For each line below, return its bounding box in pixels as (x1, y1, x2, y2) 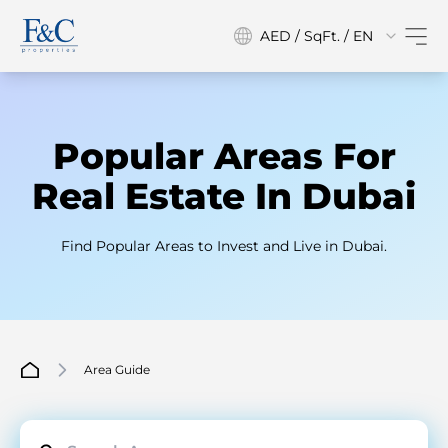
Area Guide (84, 362, 150, 377)
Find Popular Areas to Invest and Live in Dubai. (61, 237, 387, 255)
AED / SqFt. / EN (260, 27, 373, 45)
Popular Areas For (52, 134, 396, 178)
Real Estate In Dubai (32, 174, 416, 218)
